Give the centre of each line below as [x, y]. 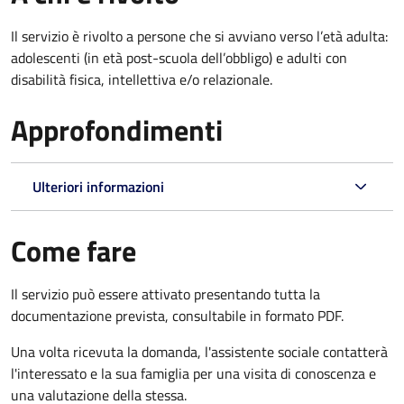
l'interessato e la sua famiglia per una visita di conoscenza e [193, 373]
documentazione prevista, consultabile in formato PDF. [177, 315]
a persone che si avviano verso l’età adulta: [257, 36]
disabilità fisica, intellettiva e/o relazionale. [142, 79]
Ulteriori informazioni [98, 186]
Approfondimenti [117, 129]
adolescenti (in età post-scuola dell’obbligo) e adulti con [179, 57]
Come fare [73, 250]
